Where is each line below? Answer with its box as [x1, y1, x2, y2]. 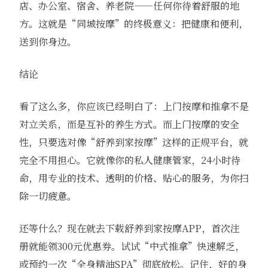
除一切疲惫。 [19, 189, 77, 203]
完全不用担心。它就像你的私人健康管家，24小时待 [19, 153, 240, 167]
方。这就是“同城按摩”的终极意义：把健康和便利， [19, 17, 248, 31]
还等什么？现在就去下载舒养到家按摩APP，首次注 [19, 221, 240, 236]
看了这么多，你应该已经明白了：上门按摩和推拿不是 [19, 99, 249, 114]
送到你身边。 [19, 35, 77, 49]
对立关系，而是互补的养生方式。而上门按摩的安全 [19, 117, 239, 132]
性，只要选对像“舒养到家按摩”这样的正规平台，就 [19, 135, 248, 150]
